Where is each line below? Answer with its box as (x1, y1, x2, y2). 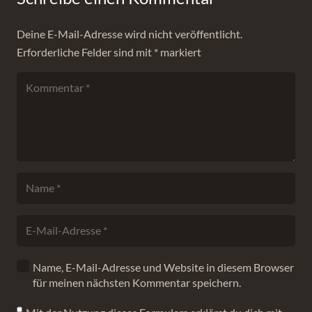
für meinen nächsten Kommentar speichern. (32, 275, 241, 289)
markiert (158, 45, 201, 58)
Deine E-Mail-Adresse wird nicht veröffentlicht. (17, 27, 242, 40)
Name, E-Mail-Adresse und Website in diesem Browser (32, 260, 294, 274)
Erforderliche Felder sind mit (17, 45, 154, 58)
